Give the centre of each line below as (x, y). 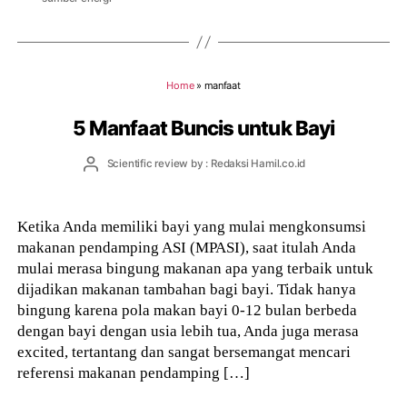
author (106, 179)
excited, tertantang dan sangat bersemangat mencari (184, 351)
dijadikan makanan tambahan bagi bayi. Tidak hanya (187, 288)
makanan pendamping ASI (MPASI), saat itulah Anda (187, 247)
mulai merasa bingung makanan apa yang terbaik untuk (196, 268)
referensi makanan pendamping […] (134, 372)
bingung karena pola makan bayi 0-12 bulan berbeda (188, 309)
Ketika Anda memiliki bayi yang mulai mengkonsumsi (192, 226)
